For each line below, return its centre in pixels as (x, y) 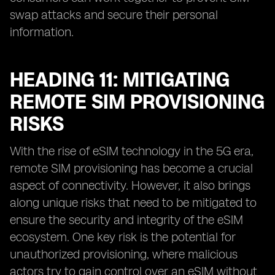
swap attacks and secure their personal (114, 15)
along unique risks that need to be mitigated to (133, 203)
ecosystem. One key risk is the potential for (123, 237)
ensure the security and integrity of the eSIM (126, 220)
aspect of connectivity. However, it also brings (130, 185)
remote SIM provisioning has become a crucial (131, 168)
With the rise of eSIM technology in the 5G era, (132, 151)
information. (42, 32)
